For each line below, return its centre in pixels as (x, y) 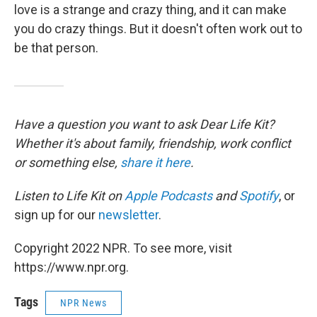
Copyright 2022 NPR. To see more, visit (123, 248)
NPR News (83, 302)
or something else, (67, 162)
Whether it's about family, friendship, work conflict (152, 143)
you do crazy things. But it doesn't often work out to (158, 28)
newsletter (128, 214)
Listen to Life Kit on (69, 195)
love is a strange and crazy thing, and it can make (150, 9)
